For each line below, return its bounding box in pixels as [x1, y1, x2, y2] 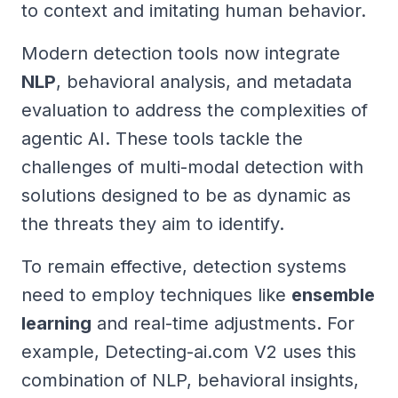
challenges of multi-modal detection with [21, 156, 363, 179]
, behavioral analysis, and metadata [56, 71, 352, 93]
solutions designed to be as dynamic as [21, 185, 351, 207]
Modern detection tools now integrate [21, 43, 340, 65]
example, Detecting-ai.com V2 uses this [21, 341, 356, 363]
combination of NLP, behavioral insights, [21, 370, 359, 392]
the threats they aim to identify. [21, 213, 284, 235]
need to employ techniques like [21, 284, 291, 306]
